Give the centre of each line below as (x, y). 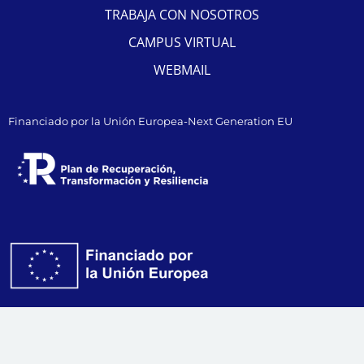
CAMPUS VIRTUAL (182, 43)
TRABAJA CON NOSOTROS (182, 15)
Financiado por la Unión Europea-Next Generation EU (150, 121)
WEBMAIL (182, 70)
